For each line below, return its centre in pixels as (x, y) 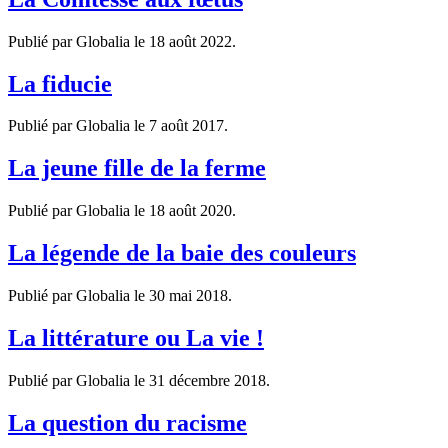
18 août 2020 (190, 211)
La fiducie (60, 83)
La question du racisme (127, 422)
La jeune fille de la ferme (137, 168)
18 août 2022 (190, 41)
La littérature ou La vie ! (136, 337)
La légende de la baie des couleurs (182, 253)
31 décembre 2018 (207, 380)
